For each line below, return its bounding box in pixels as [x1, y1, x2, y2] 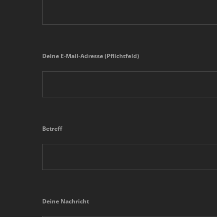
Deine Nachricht [42, 197, 89, 205]
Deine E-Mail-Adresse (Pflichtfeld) [42, 51, 139, 60]
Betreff [42, 124, 62, 133]
